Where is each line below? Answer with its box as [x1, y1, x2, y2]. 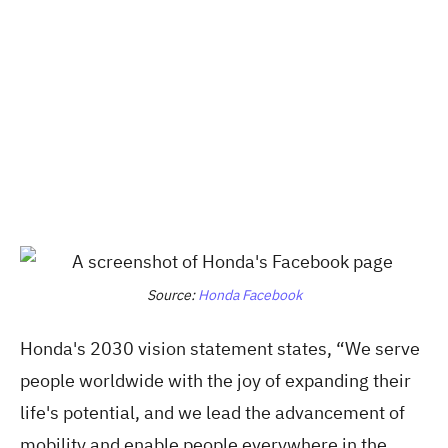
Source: [146, 285, 195, 304]
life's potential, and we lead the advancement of [20, 400, 405, 424]
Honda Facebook [194, 285, 302, 304]
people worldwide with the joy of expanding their [20, 368, 411, 392]
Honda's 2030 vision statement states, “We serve [20, 336, 420, 360]
